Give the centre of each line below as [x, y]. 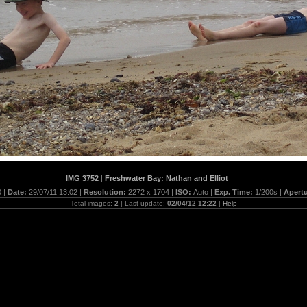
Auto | [204, 192]
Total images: [92, 203]
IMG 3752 [82, 178]
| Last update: [143, 203]
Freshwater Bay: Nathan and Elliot [167, 178]
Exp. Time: [235, 192]
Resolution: [106, 192]
